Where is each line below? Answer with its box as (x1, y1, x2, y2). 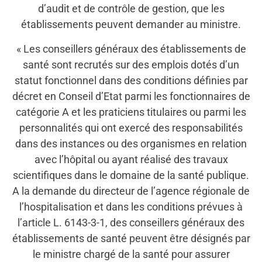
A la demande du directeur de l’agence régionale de (12, 184, 250, 197)
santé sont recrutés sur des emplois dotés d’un (23, 58, 239, 71)
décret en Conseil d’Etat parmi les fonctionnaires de (12, 89, 250, 102)
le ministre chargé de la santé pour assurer (32, 247, 230, 260)
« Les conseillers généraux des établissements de (16, 42, 246, 55)
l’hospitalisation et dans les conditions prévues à (19, 200, 243, 213)
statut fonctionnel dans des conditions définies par (14, 74, 248, 87)
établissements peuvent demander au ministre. (21, 18, 241, 31)
